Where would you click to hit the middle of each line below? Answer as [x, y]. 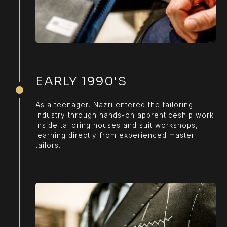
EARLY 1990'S [81, 81]
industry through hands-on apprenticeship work [125, 115]
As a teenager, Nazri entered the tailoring [115, 105]
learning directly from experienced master [115, 135]
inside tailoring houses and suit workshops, [117, 125]
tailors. [48, 145]
